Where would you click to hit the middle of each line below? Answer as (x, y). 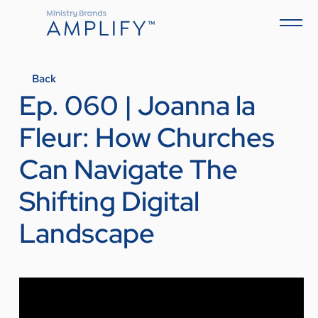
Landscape (87, 233)
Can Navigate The (128, 169)
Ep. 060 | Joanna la (137, 105)
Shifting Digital (109, 201)
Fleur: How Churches (147, 137)
